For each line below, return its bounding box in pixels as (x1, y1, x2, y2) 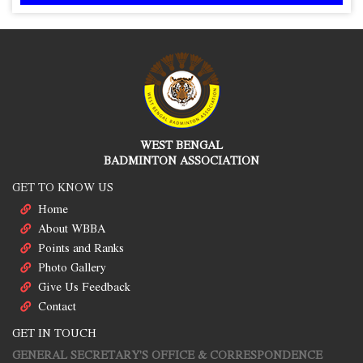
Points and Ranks (38, 239, 124, 257)
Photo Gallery (38, 258, 106, 276)
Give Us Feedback (38, 278, 130, 296)
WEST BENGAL (140, 136, 223, 154)
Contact (38, 297, 76, 315)
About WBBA (38, 220, 105, 237)
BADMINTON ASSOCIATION (104, 152, 259, 169)
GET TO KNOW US (12, 178, 113, 196)
